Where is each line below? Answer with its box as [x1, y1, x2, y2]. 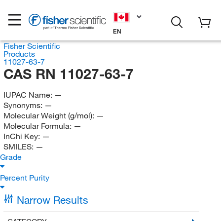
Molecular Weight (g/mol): [3, 110, 96, 120]
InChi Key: [3, 131, 42, 141]
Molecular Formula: [3, 121, 74, 131]
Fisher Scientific [3, 41, 60, 51]
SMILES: [3, 142, 36, 151]
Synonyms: [3, 100, 44, 110]
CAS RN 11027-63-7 [3, 65, 134, 82]
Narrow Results [16, 193, 88, 206]
